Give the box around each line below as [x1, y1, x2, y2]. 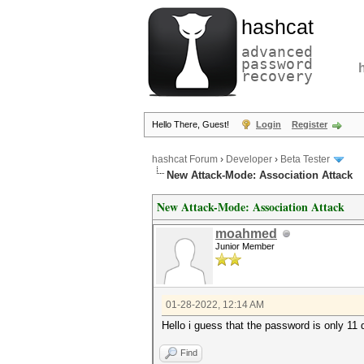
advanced [241, 43, 313, 60]
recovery [241, 67, 313, 84]
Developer [226, 154, 272, 166]
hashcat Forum [152, 154, 218, 166]
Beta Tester [280, 154, 330, 166]
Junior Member [215, 241, 275, 251]
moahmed [215, 227, 277, 240]
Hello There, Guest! [152, 119, 232, 129]
